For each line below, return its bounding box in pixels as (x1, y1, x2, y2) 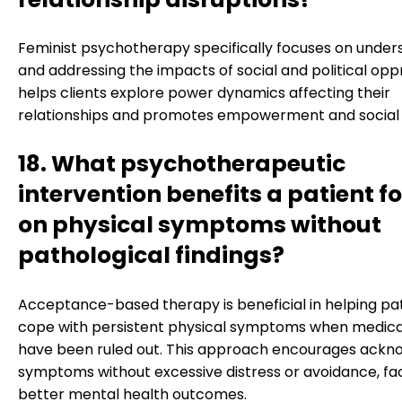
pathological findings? (18, 240, 284, 272)
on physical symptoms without (18, 209, 381, 241)
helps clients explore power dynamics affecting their (18, 83, 390, 104)
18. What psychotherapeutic (18, 148, 345, 180)
